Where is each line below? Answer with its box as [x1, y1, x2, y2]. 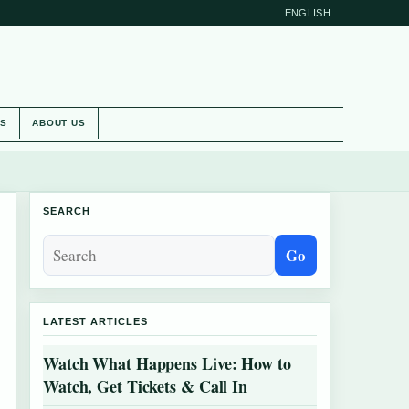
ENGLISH [284, 7, 330, 18]
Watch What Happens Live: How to [43, 351, 291, 375]
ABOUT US [32, 118, 86, 128]
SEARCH [43, 205, 90, 216]
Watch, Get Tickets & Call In [43, 374, 247, 398]
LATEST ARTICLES [43, 316, 148, 327]
